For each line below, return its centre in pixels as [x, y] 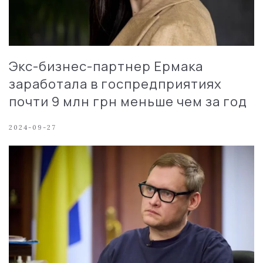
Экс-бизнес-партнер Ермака [106, 66]
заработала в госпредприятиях [115, 84]
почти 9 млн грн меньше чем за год [128, 101]
